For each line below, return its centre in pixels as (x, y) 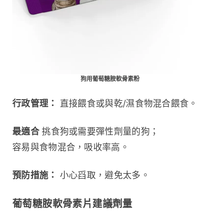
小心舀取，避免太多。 (103, 175)
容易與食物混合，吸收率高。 (71, 147)
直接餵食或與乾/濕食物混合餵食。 (127, 103)
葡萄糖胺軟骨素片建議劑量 (72, 204)
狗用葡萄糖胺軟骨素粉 (110, 79)
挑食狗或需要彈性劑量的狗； (99, 131)
